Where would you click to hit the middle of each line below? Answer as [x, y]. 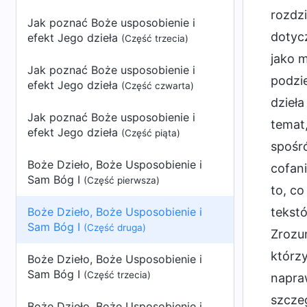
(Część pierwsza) [122, 180]
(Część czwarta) [158, 86]
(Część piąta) [151, 133]
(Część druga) [115, 228]
